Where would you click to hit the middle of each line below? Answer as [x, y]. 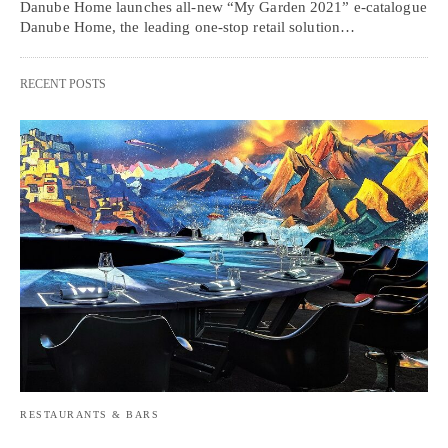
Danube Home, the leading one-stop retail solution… [188, 27]
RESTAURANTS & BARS [89, 415]
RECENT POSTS [63, 84]
